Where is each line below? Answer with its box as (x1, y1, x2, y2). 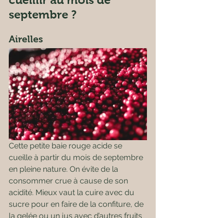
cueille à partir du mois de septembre (9, 153, 145, 162)
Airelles (9, 34, 43, 44)
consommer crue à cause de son (9, 176, 130, 185)
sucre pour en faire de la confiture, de (9, 200, 145, 209)
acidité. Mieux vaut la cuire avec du (9, 188, 136, 197)
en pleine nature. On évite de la (9, 164, 120, 174)
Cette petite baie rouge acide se (9, 141, 124, 150)
